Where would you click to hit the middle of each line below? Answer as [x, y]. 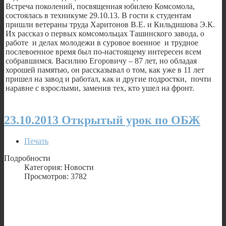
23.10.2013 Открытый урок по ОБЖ [102, 120]
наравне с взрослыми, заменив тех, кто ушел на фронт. [100, 88]
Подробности [27, 158]
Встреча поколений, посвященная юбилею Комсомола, [100, 6]
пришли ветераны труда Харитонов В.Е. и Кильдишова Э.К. [110, 24]
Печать [36, 141]
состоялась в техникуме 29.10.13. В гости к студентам [98, 15]
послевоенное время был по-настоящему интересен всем [103, 51]
